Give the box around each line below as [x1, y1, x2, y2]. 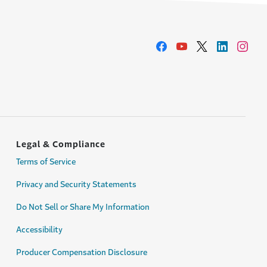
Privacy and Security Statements [16, 181, 136, 188]
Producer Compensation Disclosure [16, 249, 147, 256]
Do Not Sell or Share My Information [16, 203, 150, 211]
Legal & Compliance [16, 140, 105, 148]
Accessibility [16, 226, 63, 234]
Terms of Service [16, 158, 76, 166]
